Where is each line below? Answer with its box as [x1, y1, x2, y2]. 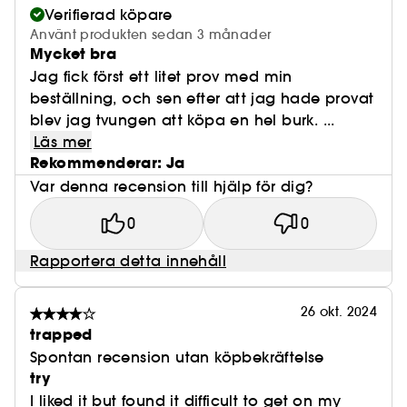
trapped [30, 324, 93, 346]
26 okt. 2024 [300, 303, 377, 321]
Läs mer [34, 133, 92, 152]
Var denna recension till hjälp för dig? [30, 177, 313, 196]
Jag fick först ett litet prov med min [30, 67, 293, 86]
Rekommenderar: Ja [30, 153, 185, 174]
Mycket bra [30, 44, 116, 65]
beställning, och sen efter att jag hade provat [30, 89, 374, 108]
